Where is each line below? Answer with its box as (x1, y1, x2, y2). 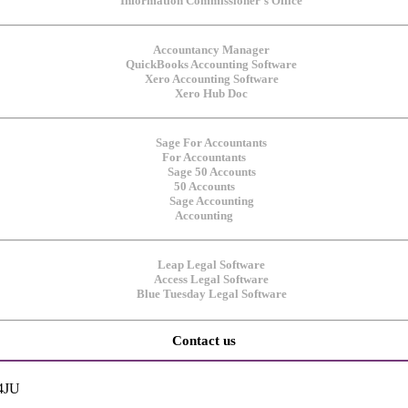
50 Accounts (173, 179, 235, 194)
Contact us (172, 332, 236, 348)
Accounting (175, 209, 233, 223)
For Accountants (162, 150, 246, 165)
